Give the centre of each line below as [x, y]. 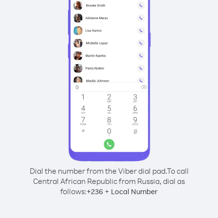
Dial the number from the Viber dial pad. [98, 171]
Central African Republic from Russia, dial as [109, 181]
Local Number [134, 191]
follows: [73, 191]
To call [178, 171]
